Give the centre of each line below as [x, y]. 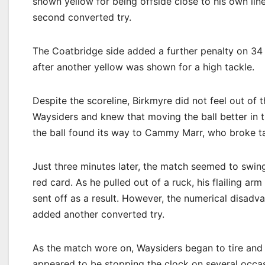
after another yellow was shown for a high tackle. [143, 67]
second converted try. [82, 17]
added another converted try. [98, 214]
